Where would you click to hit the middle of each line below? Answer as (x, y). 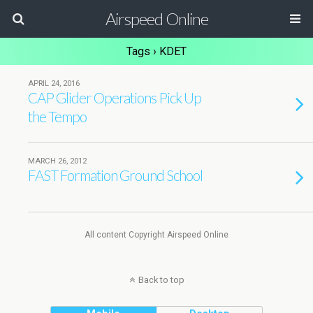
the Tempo (57, 116)
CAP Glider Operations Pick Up (115, 97)
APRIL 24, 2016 (54, 83)
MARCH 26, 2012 (57, 161)
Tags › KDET (156, 51)
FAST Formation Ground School (115, 175)
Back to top (161, 280)
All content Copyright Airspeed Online (156, 235)
